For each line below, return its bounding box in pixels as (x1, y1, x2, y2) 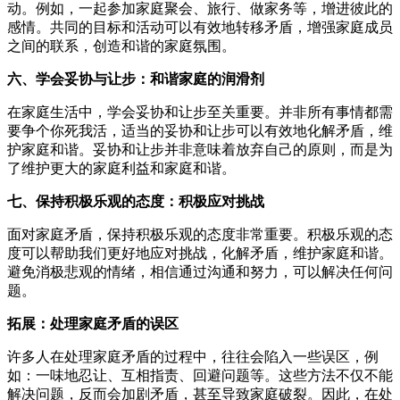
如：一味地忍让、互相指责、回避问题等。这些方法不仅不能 (7, 367, 393, 383)
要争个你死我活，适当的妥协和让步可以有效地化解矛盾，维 (7, 122, 393, 138)
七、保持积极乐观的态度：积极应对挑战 (7, 193, 264, 209)
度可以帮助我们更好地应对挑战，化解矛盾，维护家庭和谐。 (7, 245, 393, 261)
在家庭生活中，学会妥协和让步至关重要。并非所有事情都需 (7, 104, 393, 120)
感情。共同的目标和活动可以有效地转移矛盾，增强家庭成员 (7, 19, 393, 35)
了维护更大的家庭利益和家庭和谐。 (7, 160, 236, 176)
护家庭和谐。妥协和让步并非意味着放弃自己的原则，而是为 (7, 141, 393, 157)
